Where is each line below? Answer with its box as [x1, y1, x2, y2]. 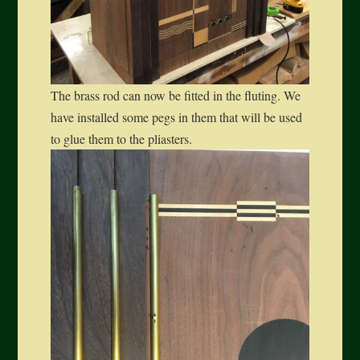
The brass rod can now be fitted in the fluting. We [50, 87, 301, 104]
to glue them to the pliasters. [50, 130, 192, 148]
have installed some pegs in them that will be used [50, 108, 302, 126]
